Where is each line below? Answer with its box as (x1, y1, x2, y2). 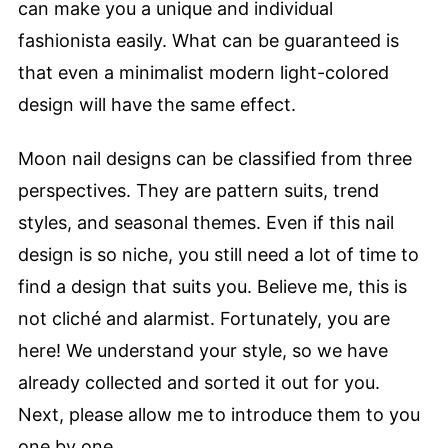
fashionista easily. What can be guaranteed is (18, 30, 399, 51)
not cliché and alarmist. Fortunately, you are (18, 307, 390, 329)
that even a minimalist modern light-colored (18, 62, 389, 83)
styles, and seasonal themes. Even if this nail (18, 211, 394, 233)
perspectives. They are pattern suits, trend (18, 179, 379, 201)
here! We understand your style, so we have (18, 339, 388, 361)
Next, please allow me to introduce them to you (18, 403, 420, 425)
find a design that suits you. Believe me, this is (18, 275, 407, 297)
